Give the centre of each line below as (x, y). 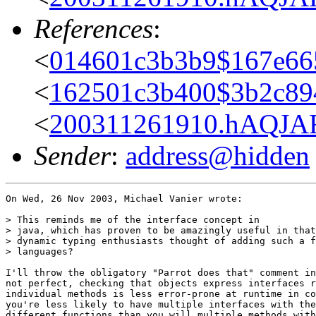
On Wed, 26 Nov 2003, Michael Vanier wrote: (124, 198)
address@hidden (218, 155)
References (93, 28)
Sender (72, 155)
